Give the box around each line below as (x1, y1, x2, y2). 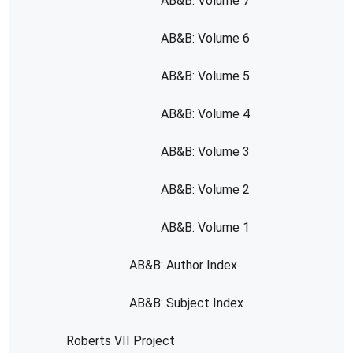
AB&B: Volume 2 (161, 182, 250, 197)
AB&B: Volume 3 (161, 144, 250, 159)
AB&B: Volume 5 (161, 69, 250, 84)
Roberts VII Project (66, 333, 175, 348)
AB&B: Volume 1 (161, 220, 250, 235)
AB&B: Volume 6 (161, 31, 250, 46)
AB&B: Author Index (129, 258, 237, 273)
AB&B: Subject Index (129, 295, 243, 310)
